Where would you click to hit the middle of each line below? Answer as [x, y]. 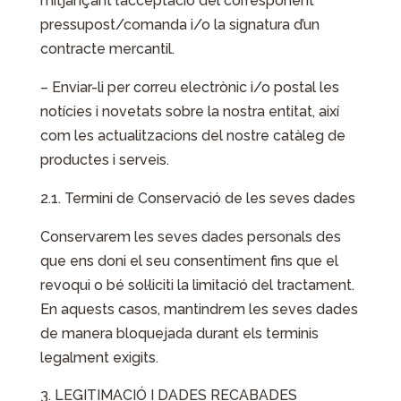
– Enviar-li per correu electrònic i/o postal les [189, 87]
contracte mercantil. [107, 49]
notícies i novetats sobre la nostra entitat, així [189, 111]
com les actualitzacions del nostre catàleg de [192, 136]
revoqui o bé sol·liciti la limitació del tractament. [197, 285]
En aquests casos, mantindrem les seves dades [199, 309]
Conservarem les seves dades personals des [190, 237]
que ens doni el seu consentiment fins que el [189, 261]
